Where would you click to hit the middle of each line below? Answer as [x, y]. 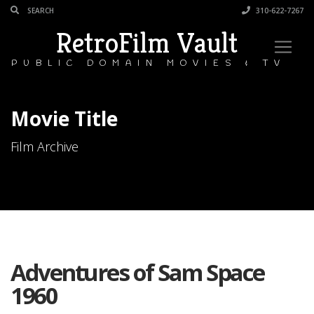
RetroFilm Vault [147, 43]
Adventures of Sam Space [137, 272]
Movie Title [64, 118]
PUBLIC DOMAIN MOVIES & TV [149, 64]
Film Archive [45, 146]
